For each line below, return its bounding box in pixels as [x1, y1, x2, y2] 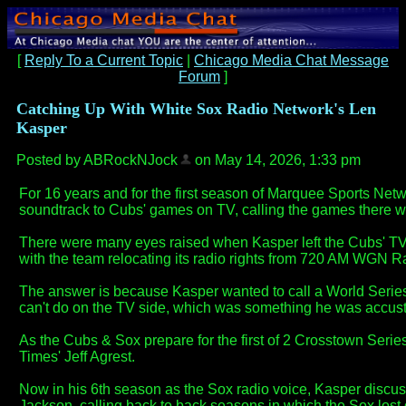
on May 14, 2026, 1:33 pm [191, 152, 361, 169]
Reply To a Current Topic [24, 53, 183, 69]
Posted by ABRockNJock [16, 152, 178, 169]
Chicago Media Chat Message [194, 53, 389, 69]
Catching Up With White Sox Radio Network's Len [16, 100, 376, 119]
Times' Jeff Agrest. [19, 349, 135, 365]
